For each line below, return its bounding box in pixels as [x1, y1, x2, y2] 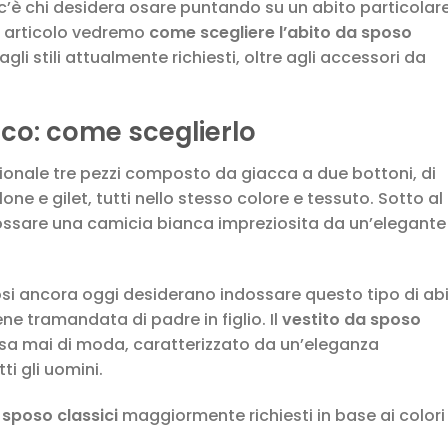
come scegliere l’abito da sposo [149, 20, 412, 44]
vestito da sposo [282, 308, 421, 332]
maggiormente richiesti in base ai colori [118, 404, 445, 428]
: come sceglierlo [34, 113, 256, 150]
